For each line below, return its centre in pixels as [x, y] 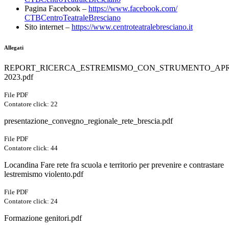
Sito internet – [48, 27]
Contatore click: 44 [31, 148]
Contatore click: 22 [31, 104]
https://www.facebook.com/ [133, 9]
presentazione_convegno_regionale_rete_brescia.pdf [88, 121]
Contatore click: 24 [31, 201]
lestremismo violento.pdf [44, 174]
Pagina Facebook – [56, 9]
